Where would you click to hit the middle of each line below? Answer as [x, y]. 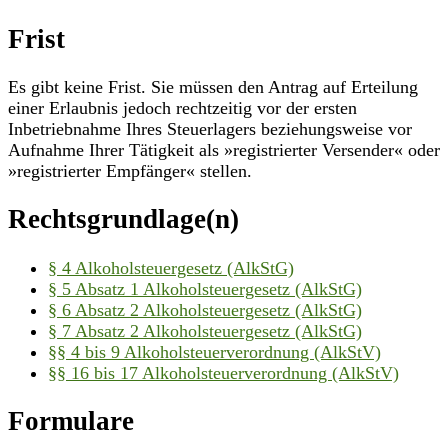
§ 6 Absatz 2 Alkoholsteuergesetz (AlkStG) [205, 309]
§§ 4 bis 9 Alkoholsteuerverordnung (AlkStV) [214, 351]
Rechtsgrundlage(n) [123, 219]
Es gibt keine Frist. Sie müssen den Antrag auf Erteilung [213, 86]
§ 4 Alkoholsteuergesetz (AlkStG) [171, 267]
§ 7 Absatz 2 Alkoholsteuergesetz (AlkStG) [205, 330]
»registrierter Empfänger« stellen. [130, 170]
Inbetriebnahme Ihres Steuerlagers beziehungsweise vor [210, 128]
